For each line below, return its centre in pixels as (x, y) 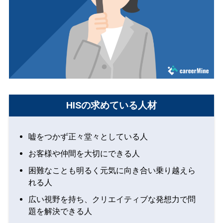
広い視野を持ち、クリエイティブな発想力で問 (112, 200)
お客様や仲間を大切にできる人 (84, 154)
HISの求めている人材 (111, 106)
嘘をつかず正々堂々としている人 (88, 137)
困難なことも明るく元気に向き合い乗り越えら (112, 171)
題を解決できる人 (60, 212)
